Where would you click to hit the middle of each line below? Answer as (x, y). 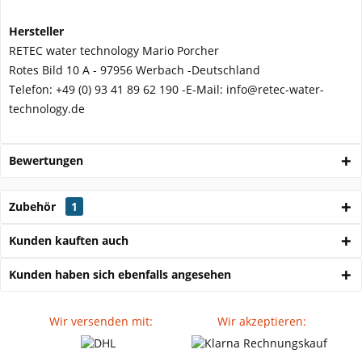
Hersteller (36, 31)
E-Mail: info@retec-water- (255, 89)
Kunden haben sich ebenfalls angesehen (120, 274)
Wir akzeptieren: (261, 321)
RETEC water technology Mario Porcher (114, 51)
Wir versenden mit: (101, 321)
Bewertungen (46, 160)
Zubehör (34, 206)
